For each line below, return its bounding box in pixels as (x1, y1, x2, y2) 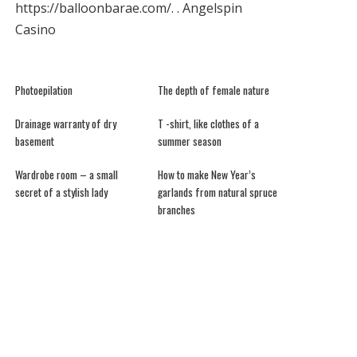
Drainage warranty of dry (15, 115, 117, 131)
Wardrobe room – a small (15, 166, 119, 182)
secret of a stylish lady (15, 183, 108, 200)
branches (157, 201, 195, 218)
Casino (15, 20, 57, 38)
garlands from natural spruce (157, 183, 277, 200)
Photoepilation (15, 81, 73, 98)
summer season (157, 132, 222, 149)
